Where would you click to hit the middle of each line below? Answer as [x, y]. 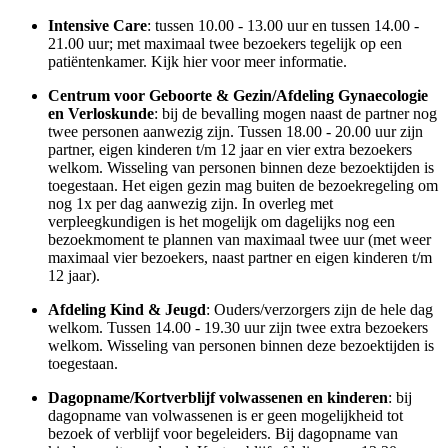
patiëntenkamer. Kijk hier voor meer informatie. [197, 61]
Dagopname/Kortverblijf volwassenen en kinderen [218, 397]
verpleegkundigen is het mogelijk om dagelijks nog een [221, 221]
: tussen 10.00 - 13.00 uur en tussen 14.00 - [283, 25]
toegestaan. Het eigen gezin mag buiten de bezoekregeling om [243, 185]
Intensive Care [97, 25]
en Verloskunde [101, 113]
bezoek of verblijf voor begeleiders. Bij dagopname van [223, 433]
